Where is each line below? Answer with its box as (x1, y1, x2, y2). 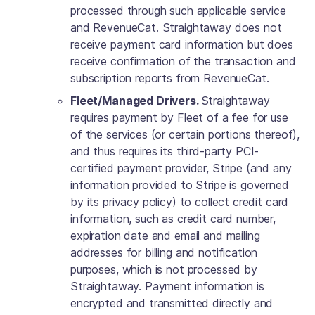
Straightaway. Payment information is (70, 279, 264, 293)
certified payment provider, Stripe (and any (70, 161, 292, 175)
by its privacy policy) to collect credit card (70, 195, 289, 209)
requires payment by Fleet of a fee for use (70, 110, 288, 124)
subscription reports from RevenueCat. (70, 71, 273, 85)
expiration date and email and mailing (70, 229, 260, 243)
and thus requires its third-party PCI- (70, 144, 259, 158)
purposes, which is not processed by (70, 262, 257, 276)
